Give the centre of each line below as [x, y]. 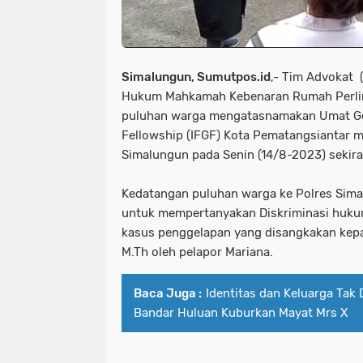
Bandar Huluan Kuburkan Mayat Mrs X [241, 312]
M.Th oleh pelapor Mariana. [199, 252]
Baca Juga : [168, 293]
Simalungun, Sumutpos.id [196, 77]
